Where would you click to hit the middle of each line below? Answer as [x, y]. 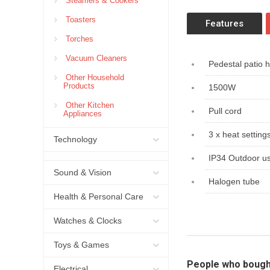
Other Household [94, 77]
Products [79, 86]
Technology [75, 139]
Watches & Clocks [88, 221]
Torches [78, 39]
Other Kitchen [89, 105]
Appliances [83, 114]
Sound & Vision [83, 172]
